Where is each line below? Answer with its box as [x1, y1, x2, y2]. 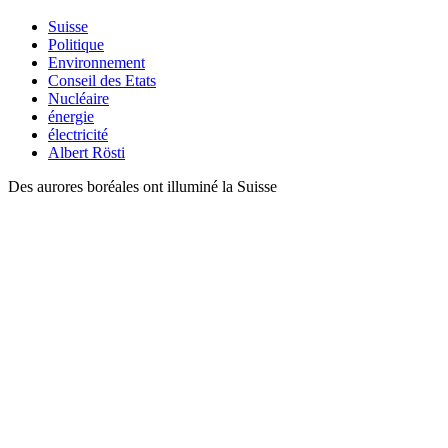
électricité [48, 125, 108, 143]
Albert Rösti [48, 143, 125, 161]
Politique [48, 35, 104, 53]
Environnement [48, 53, 145, 71]
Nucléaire [48, 89, 109, 107]
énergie [48, 107, 94, 125]
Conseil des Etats [48, 71, 156, 89]
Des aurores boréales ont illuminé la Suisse [8, 177, 277, 195]
